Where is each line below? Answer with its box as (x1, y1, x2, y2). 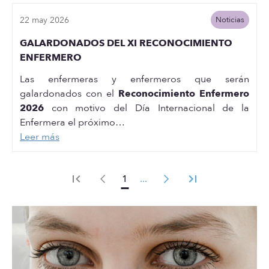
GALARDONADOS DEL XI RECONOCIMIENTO (20, 37, 232, 50)
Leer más (20, 130, 59, 144)
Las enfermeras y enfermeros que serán (20, 73, 249, 86)
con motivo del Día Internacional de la (44, 101, 249, 115)
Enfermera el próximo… (20, 116, 125, 129)
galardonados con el (20, 87, 118, 100)
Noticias (215, 14, 244, 25)
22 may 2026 (20, 14, 69, 26)
